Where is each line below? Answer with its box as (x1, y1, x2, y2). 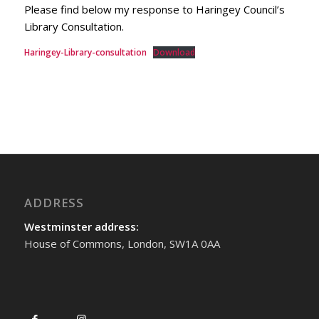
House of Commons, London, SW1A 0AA (23, 236, 220, 251)
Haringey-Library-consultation (23, 46, 147, 58)
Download (152, 46, 195, 58)
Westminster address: (23, 219, 139, 234)
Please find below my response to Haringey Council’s (23, 1, 285, 16)
